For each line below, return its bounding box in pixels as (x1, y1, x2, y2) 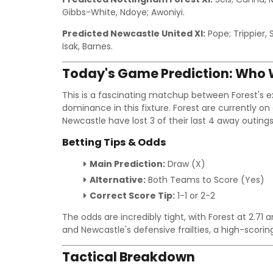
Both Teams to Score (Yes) (146, 174, 264, 186)
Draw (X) (165, 158, 205, 170)
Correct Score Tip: (90, 190, 175, 202)
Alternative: (90, 174, 146, 186)
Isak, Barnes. (62, 40, 113, 52)
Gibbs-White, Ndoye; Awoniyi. (62, 6, 185, 18)
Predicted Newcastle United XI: (62, 27, 205, 40)
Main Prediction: (90, 158, 165, 170)
